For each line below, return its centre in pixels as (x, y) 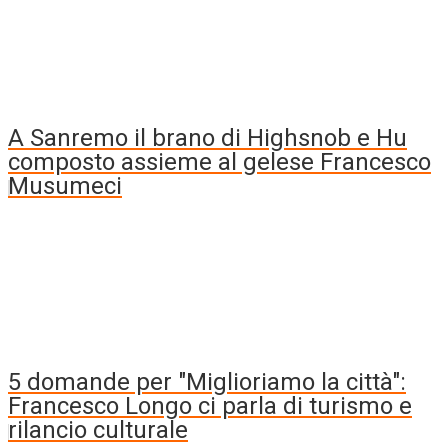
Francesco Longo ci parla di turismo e (210, 405)
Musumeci (65, 185)
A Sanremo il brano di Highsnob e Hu (207, 137)
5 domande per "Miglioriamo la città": (207, 381)
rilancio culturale (98, 429)
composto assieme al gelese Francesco (219, 161)
